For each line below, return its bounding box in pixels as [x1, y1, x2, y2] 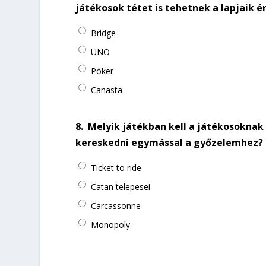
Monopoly [91, 218, 131, 230]
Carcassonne [91, 199, 141, 211]
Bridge [91, 27, 116, 39]
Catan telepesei [91, 180, 151, 192]
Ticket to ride [91, 161, 142, 173]
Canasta [91, 84, 123, 96]
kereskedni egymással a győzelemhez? [75, 135, 264, 149]
